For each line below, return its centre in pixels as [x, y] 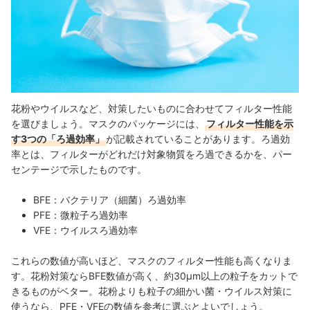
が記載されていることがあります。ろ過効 [198, 138]
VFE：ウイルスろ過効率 [85, 230]
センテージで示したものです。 [79, 169]
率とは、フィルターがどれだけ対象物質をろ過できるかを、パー [152, 154]
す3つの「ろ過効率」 [58, 138]
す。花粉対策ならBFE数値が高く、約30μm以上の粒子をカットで [154, 275]
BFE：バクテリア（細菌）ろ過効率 [110, 199]
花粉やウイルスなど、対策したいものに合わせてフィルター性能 [152, 108]
